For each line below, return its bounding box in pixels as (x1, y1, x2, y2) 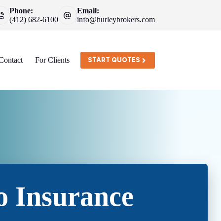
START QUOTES (87, 56, 140, 64)
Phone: (9, 6, 34, 15)
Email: (76, 6, 99, 15)
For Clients (35, 56, 70, 64)
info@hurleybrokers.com (76, 15, 155, 24)
